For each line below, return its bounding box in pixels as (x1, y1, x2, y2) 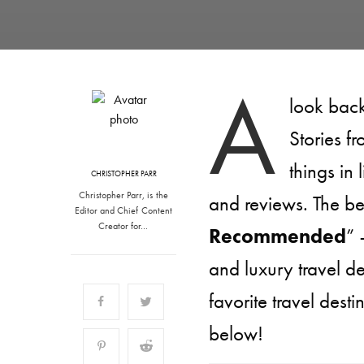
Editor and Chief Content (75, 204, 172, 217)
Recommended (209, 223, 346, 249)
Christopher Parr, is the (79, 188, 168, 201)
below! (209, 320, 263, 347)
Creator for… (98, 219, 149, 232)
